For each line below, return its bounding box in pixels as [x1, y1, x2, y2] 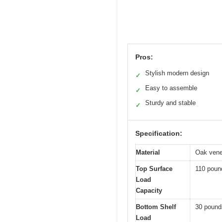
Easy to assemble [145, 84, 197, 92]
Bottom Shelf [136, 203, 176, 211]
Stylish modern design [145, 69, 209, 77]
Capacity [136, 187, 162, 195]
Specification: [135, 129, 182, 138]
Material [136, 149, 160, 157]
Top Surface [136, 165, 172, 173]
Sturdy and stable [145, 99, 196, 107]
